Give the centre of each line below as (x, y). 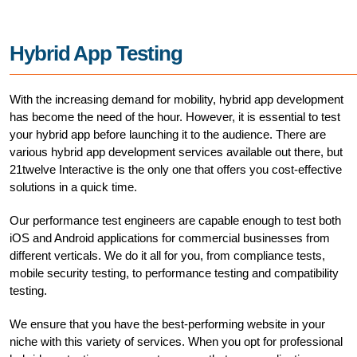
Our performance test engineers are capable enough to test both (175, 220)
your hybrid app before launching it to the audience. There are (168, 134)
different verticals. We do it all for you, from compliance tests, (167, 255)
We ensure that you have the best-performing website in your (167, 324)
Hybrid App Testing (96, 53)
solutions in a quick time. (73, 186)
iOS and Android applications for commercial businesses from (170, 237)
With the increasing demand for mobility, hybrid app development (177, 99)
